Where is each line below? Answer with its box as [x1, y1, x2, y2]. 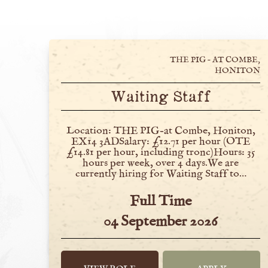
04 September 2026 [103, 212, 218, 231]
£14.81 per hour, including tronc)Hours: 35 [66, 145, 255, 159]
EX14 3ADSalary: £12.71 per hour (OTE [71, 135, 251, 148]
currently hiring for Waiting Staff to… [75, 167, 246, 181]
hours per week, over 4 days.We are [83, 156, 239, 170]
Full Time [130, 191, 192, 211]
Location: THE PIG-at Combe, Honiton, [66, 124, 255, 138]
